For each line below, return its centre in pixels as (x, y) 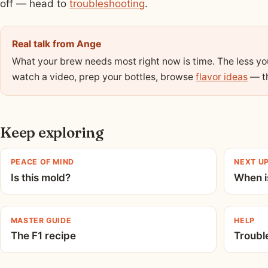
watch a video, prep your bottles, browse (104, 77)
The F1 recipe (43, 236)
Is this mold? (40, 177)
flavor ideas (222, 77)
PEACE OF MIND (42, 162)
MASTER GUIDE (41, 220)
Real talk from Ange (57, 44)
